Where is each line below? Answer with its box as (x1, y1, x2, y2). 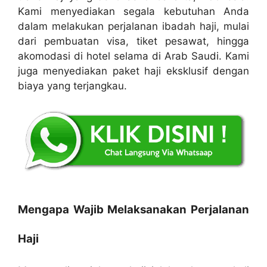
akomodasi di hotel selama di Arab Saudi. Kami (18, 49, 249, 62)
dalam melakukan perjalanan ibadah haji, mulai (18, 20, 249, 32)
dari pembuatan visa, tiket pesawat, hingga (18, 35, 249, 47)
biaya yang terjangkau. (18, 79, 127, 92)
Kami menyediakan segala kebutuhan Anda (18, 5, 249, 17)
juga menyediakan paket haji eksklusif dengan (18, 64, 249, 77)
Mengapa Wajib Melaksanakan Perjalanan (18, 202, 249, 216)
